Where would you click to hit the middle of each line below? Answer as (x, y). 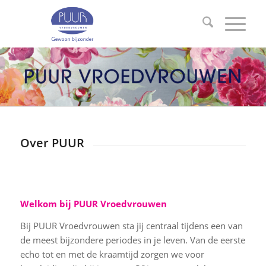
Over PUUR (52, 143)
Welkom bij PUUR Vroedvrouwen (93, 204)
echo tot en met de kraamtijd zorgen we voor (112, 254)
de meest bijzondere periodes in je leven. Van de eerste (132, 240)
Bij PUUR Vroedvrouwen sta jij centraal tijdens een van (131, 226)
